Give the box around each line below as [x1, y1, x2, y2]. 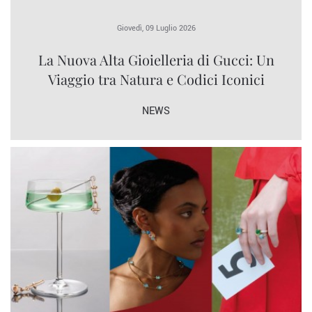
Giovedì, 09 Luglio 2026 [116, 22, 196, 33]
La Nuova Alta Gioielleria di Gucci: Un [38, 49, 274, 69]
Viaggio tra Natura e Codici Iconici [47, 69, 265, 88]
